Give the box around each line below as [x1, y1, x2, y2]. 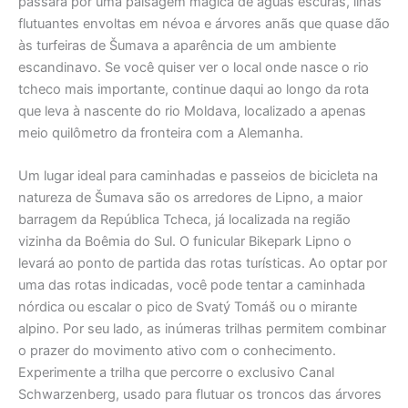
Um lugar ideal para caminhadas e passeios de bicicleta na [18, 168, 378, 185]
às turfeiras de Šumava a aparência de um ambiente [18, 36, 336, 54]
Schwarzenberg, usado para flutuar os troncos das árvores [18, 386, 382, 403]
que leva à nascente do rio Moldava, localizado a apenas [18, 102, 366, 119]
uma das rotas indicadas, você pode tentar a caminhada [18, 277, 365, 294]
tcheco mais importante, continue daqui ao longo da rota [18, 80, 369, 97]
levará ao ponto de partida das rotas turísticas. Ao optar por [18, 255, 387, 272]
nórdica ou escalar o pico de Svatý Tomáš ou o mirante [18, 299, 357, 316]
